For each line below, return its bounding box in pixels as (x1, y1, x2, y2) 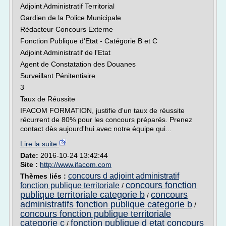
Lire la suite (20, 140, 59, 148)
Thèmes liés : (20, 172, 68, 180)
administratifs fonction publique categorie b (20, 199, 192, 209)
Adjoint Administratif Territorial (20, 2, 115, 10)
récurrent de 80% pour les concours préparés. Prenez (20, 116, 192, 124)
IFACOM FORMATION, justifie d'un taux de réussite (20, 106, 185, 115)
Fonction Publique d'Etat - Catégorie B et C (20, 37, 157, 45)
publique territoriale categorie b (20, 190, 145, 200)
